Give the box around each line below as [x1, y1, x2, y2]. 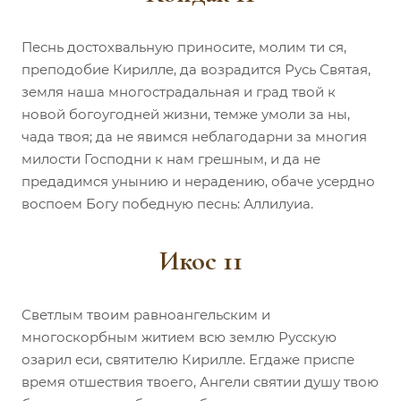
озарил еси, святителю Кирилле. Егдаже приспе [21, 350, 354, 368]
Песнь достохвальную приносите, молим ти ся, [21, 38, 346, 55]
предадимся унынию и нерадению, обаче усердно [21, 172, 375, 190]
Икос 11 [158, 243, 243, 277]
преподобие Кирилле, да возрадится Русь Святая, [21, 60, 371, 78]
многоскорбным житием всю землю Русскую [21, 328, 337, 346]
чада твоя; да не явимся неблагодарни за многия [21, 127, 367, 145]
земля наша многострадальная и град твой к [21, 82, 336, 100]
